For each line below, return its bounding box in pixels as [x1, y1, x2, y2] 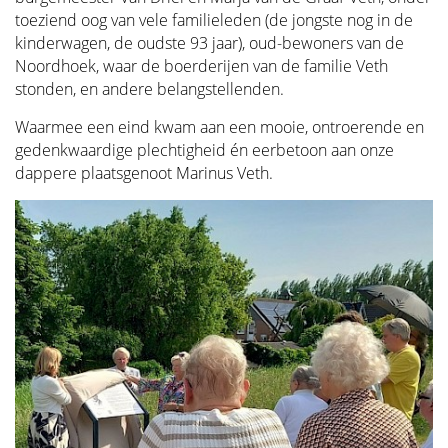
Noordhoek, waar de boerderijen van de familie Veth [15, 55, 388, 77]
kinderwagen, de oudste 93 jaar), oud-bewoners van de [15, 32, 404, 54]
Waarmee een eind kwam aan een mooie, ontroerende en [15, 116, 424, 138]
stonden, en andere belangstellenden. [15, 78, 284, 100]
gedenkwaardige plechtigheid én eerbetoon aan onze [15, 139, 394, 161]
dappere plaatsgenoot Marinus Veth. [15, 162, 273, 184]
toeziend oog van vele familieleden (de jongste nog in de [15, 9, 413, 31]
